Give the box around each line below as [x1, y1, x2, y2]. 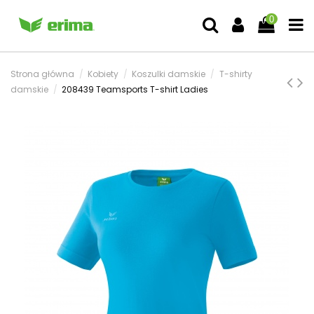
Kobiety [88, 68, 119, 80]
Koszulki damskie [132, 68, 206, 80]
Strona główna [11, 68, 74, 80]
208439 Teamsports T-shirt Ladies [62, 83, 209, 95]
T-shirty [219, 68, 252, 80]
